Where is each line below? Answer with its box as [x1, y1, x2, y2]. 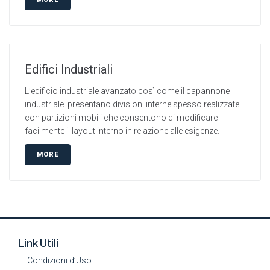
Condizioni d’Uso [27, 256, 92, 266]
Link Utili [18, 237, 58, 250]
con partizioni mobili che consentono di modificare [25, 113, 218, 123]
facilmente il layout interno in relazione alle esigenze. [25, 126, 219, 136]
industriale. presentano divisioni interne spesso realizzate [25, 99, 239, 110]
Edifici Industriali [25, 62, 113, 77]
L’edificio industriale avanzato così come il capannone [25, 86, 230, 96]
